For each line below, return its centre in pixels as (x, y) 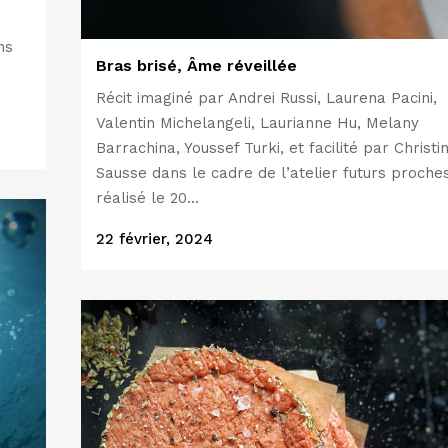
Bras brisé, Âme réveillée (196, 66)
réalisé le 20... (147, 198)
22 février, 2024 (154, 239)
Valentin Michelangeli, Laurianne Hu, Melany (257, 123)
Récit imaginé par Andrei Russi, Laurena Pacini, (266, 98)
